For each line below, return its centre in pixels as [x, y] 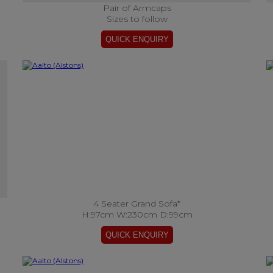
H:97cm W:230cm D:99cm [137, 214]
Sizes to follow [137, 19]
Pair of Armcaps [137, 8]
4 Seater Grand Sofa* [137, 204]
